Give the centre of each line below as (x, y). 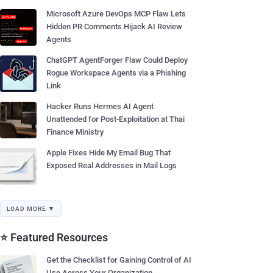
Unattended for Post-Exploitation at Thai (115, 119)
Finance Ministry (75, 132)
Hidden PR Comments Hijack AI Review (114, 27)
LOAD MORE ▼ (31, 209)
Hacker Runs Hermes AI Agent (100, 106)
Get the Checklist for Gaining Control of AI (119, 260)
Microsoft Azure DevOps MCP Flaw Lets (116, 14)
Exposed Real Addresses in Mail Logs (112, 165)
